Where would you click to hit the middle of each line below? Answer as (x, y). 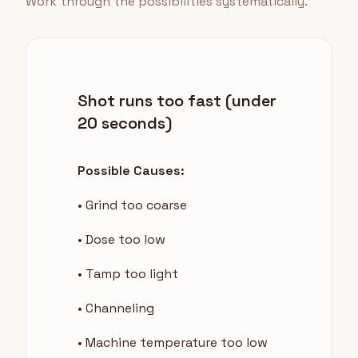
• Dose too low (121, 240)
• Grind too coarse (132, 205)
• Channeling (116, 308)
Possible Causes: (131, 171)
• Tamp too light (128, 274)
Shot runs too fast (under (177, 101)
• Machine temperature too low (173, 343)
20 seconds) (125, 123)
